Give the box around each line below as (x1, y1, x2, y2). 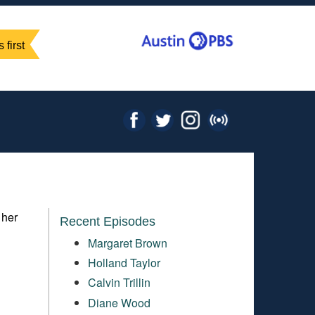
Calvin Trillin (87, 274, 150, 291)
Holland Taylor (87, 254, 160, 271)
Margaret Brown (87, 234, 167, 251)
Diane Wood (87, 294, 150, 311)
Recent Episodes (59, 214, 155, 229)
